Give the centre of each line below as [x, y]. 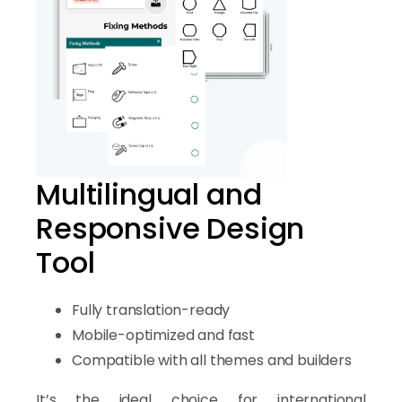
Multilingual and [149, 194]
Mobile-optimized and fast [163, 335]
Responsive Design [170, 228]
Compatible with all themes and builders [212, 360]
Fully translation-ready [151, 310]
